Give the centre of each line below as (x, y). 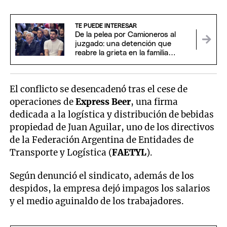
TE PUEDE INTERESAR (106, 26)
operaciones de (43, 102)
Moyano (88, 62)
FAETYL (129, 152)
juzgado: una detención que (123, 44)
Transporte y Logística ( (61, 152)
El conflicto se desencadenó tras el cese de (99, 89)
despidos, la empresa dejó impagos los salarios (110, 188)
